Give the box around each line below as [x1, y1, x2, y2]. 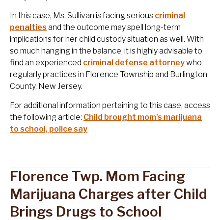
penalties [10, 23, 47, 32]
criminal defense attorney [83, 58, 185, 68]
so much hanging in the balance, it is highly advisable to [10, 46, 202, 56]
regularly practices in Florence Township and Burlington [10, 70, 207, 80]
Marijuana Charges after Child [10, 186, 207, 203]
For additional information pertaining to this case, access [10, 101, 210, 110]
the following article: [10, 112, 83, 122]
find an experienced [10, 58, 83, 68]
